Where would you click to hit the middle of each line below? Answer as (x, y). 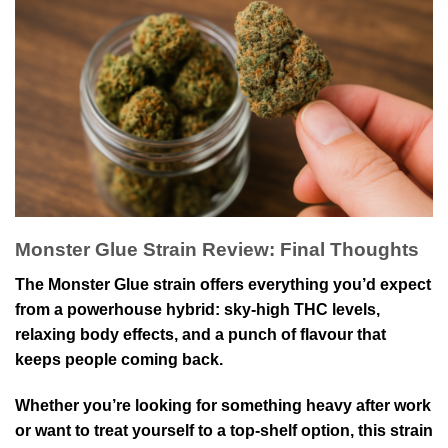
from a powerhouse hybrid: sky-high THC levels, (197, 309)
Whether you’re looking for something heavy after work (223, 405)
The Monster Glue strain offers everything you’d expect (223, 284)
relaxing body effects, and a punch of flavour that (200, 334)
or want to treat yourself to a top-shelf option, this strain (224, 430)
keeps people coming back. (119, 359)
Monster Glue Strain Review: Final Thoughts (217, 250)
